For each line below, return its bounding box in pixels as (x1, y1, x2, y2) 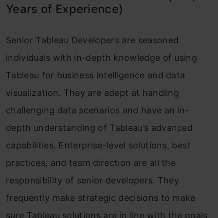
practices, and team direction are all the (6, 158, 176, 168)
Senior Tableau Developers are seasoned (6, 35, 179, 46)
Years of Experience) (6, 2, 124, 17)
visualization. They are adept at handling (6, 88, 180, 98)
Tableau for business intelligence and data (6, 70, 185, 81)
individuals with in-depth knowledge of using (6, 53, 198, 63)
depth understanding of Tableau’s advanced (6, 123, 193, 133)
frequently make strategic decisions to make (6, 193, 196, 203)
